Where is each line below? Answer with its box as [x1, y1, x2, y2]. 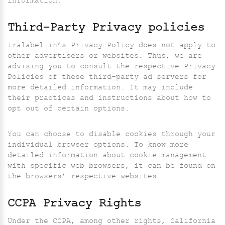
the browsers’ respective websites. [8, 171, 161, 184]
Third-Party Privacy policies [8, 18, 204, 40]
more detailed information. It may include [8, 82, 193, 95]
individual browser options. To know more [8, 139, 188, 152]
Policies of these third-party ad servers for [8, 71, 206, 84]
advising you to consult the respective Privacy [8, 61, 215, 74]
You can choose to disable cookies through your [8, 129, 215, 142]
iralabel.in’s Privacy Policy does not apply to [8, 40, 215, 53]
